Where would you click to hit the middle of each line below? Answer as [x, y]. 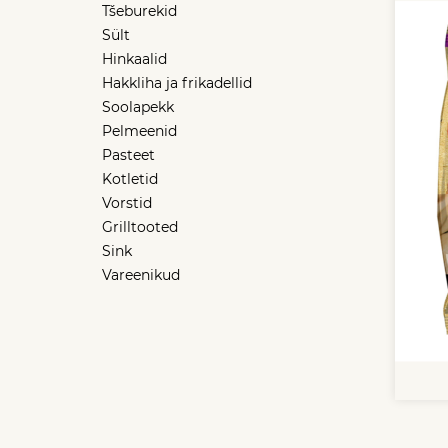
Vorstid [127, 203]
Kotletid [130, 179]
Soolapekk [138, 107]
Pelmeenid [139, 131]
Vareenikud [141, 275]
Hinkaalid [134, 59]
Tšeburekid [139, 11]
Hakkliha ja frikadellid [177, 83]
